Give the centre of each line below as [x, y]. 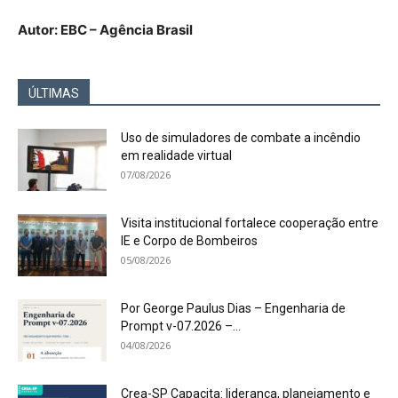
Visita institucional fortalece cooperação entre [250, 223]
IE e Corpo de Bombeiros [189, 241]
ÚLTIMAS [54, 93]
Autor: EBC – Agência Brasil [105, 30]
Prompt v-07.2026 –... [181, 326]
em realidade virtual [176, 155]
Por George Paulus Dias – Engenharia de [233, 308]
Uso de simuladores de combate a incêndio [241, 138]
